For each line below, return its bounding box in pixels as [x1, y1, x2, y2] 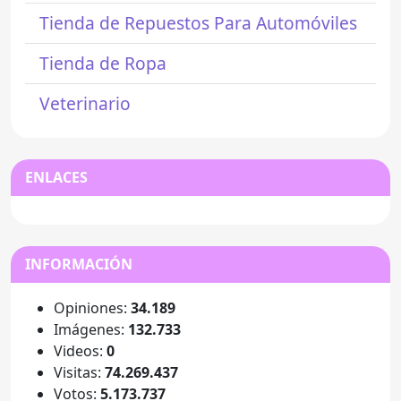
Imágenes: [54, 320, 128, 340]
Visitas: [54, 363, 105, 383]
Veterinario [39, 91, 131, 116]
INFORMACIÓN [25, 254, 132, 275]
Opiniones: [54, 298, 131, 319]
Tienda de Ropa [39, 51, 166, 76]
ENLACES [25, 167, 88, 188]
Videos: [54, 341, 107, 362]
